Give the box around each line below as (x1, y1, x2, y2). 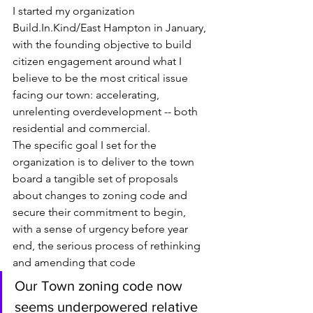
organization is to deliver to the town (13, 155, 197, 169)
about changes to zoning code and (13, 189, 190, 203)
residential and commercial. (13, 122, 153, 136)
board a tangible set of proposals (13, 172, 181, 186)
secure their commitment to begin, (13, 205, 189, 219)
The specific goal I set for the (13, 138, 159, 152)
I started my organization (13, 4, 138, 18)
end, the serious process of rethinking (13, 239, 203, 253)
